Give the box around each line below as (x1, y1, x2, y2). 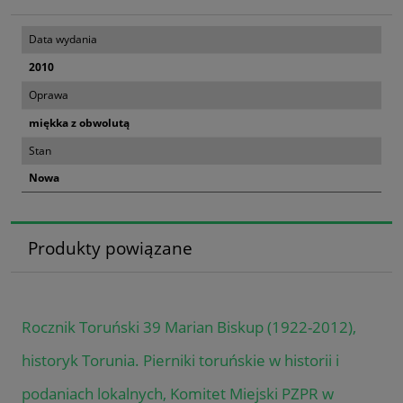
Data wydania (29, 31, 97, 47)
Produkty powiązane (27, 237, 193, 260)
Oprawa (29, 86, 68, 103)
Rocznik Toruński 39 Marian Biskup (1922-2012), (22, 316, 356, 337)
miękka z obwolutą (29, 114, 130, 130)
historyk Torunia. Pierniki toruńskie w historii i (22, 349, 339, 371)
